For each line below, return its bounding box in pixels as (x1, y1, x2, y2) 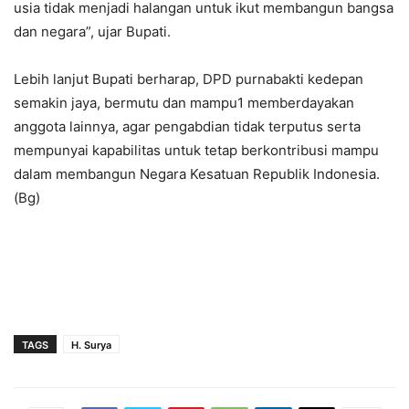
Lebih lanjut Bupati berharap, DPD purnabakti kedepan (14, 70, 363, 89)
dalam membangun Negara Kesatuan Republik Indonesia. (14, 165, 380, 184)
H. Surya (71, 339, 111, 352)
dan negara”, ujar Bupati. (14, 23, 171, 41)
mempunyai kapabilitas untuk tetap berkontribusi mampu (14, 142, 379, 160)
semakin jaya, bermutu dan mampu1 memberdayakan (14, 94, 354, 112)
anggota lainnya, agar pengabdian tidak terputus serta (14, 118, 361, 136)
